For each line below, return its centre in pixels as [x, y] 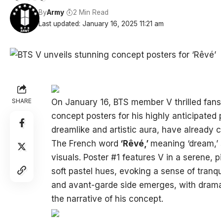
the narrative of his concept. [107, 199]
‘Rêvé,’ [134, 144]
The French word [85, 144]
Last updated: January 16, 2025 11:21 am [101, 24]
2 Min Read [91, 12]
